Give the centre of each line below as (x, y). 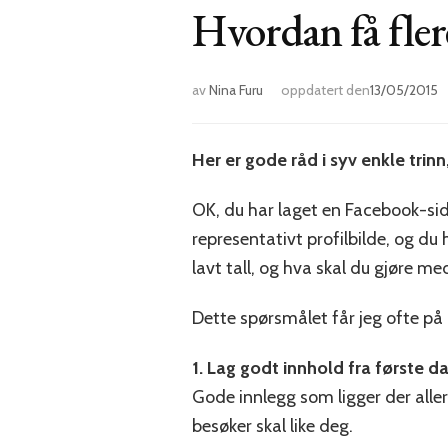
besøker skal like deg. (272, 426)
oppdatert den (325, 90)
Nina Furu (236, 90)
